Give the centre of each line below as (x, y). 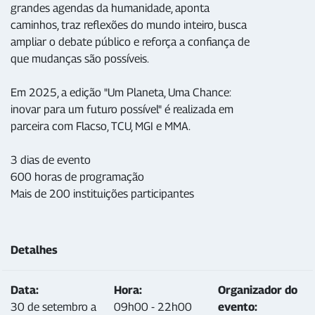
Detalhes (34, 250)
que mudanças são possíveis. (80, 59)
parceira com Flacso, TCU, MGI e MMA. (101, 126)
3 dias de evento (51, 160)
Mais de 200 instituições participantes (102, 194)
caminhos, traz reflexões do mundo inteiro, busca (129, 25)
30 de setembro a (53, 307)
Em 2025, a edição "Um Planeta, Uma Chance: (121, 92)
